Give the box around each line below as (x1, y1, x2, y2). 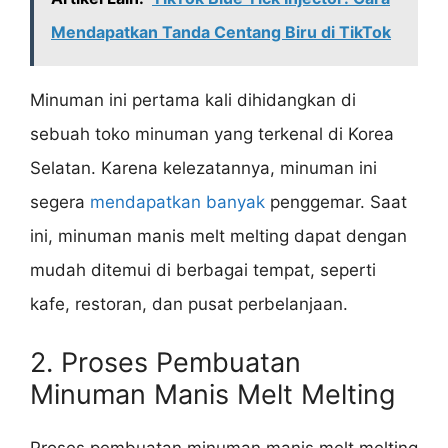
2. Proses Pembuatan (30, 345, 301, 379)
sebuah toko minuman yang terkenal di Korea (30, 124, 394, 145)
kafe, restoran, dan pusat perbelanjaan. (30, 294, 348, 315)
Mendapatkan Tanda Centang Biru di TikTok (51, 22, 391, 43)
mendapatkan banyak (90, 192, 265, 213)
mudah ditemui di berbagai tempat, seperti (30, 260, 376, 281)
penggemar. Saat (265, 192, 407, 213)
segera (30, 192, 90, 213)
